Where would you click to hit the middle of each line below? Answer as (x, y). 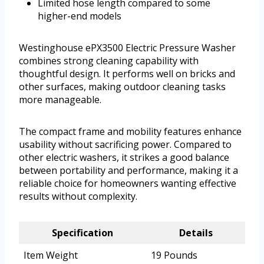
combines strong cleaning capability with (109, 61)
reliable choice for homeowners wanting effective (128, 184)
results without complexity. (78, 197)
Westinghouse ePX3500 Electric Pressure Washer (127, 48)
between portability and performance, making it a (128, 171)
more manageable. (60, 100)
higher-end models (80, 16)
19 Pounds (174, 255)
